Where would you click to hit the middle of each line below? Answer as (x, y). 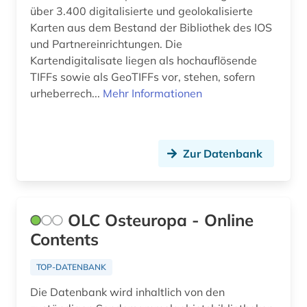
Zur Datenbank (223, 154)
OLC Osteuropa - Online (161, 220)
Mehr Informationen (152, 94)
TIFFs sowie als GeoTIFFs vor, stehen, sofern (143, 77)
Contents (64, 240)
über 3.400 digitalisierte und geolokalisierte (142, 11)
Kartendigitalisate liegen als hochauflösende (144, 61)
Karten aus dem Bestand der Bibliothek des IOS (151, 28)
